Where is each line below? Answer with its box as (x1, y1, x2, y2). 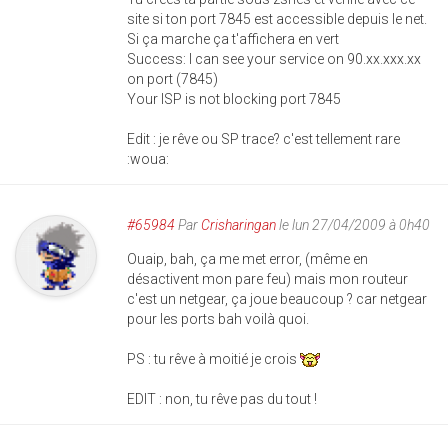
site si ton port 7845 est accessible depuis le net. (127, 10, 427, 27)
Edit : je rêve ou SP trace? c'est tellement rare (127, 130, 400, 147)
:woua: (127, 150, 169, 167)
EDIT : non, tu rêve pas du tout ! (127, 390, 317, 407)
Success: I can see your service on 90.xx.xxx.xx (127, 50, 421, 67)
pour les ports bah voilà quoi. (127, 310, 309, 327)
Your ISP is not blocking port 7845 (127, 90, 341, 107)
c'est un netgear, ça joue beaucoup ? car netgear (127, 290, 427, 307)
